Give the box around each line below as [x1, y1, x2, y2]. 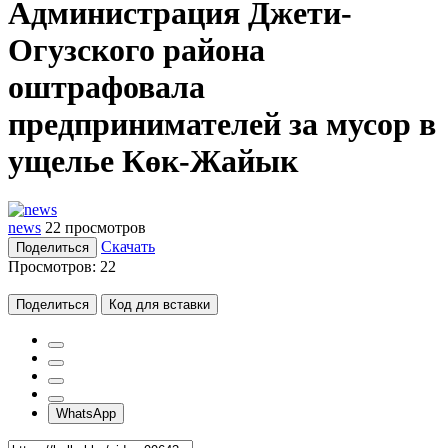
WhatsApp [56, 406, 116, 422]
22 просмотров [45, 219, 146, 237]
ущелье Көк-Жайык [8, 142, 298, 179]
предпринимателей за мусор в [8, 105, 436, 142]
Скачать [101, 238, 155, 256]
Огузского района [8, 31, 265, 68]
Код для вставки [109, 297, 210, 313]
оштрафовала [8, 68, 205, 105]
